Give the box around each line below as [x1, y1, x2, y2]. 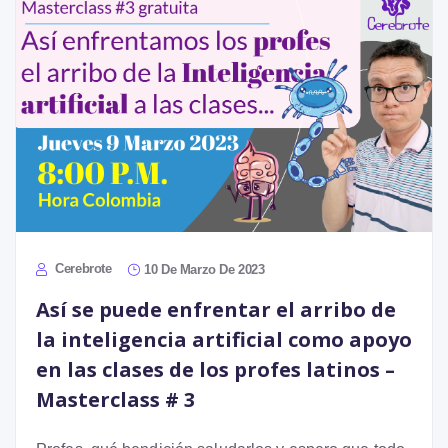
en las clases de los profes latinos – [36, 355, 395, 383]
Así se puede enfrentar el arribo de [36, 295, 396, 323]
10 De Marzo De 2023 [144, 261, 265, 277]
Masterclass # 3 [36, 385, 195, 413]
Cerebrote [51, 260, 112, 276]
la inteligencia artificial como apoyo [36, 325, 412, 353]
